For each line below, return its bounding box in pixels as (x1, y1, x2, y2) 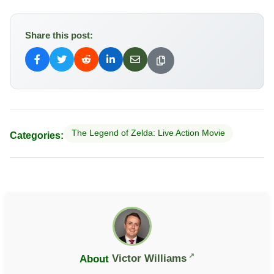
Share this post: (25, 30, 93, 41)
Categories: (10, 130, 64, 141)
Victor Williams (111, 253, 187, 265)
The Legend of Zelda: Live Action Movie (71, 128, 225, 138)
